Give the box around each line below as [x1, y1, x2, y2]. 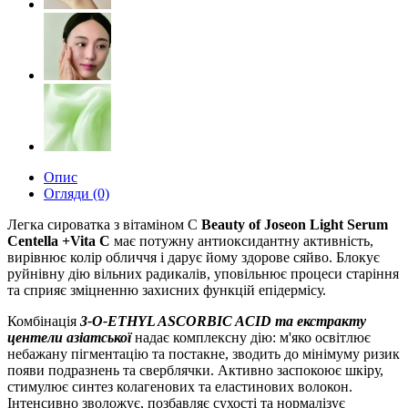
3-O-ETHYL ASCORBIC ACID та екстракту [80, 313, 366, 329]
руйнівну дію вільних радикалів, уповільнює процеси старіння [7, 266, 399, 281]
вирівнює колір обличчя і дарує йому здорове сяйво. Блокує [7, 250, 380, 265]
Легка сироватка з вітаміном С [7, 217, 201, 232]
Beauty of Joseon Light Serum [201, 217, 388, 232]
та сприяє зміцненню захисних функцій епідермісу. [7, 282, 326, 298]
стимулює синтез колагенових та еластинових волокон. [7, 379, 352, 394]
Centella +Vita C [7, 233, 114, 249]
